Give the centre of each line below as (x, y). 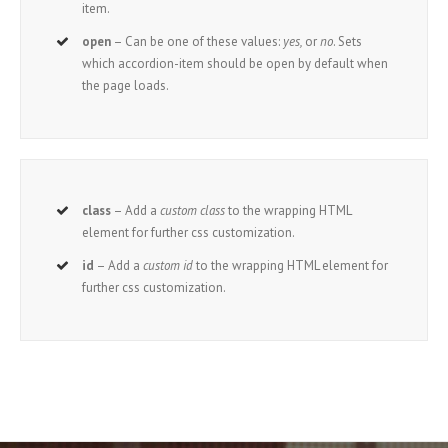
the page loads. (126, 85)
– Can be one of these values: (197, 41)
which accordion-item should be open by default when (235, 63)
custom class (193, 210)
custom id (168, 265)
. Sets (348, 41)
